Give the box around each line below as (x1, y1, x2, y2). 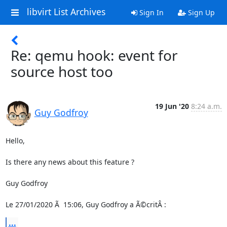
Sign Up (185, 8, 215, 17)
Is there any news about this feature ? (5, 157, 134, 167)
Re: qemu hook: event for (11, 46, 178, 65)
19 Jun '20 (155, 101, 189, 111)
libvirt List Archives (26, 6, 105, 18)
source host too (11, 62, 113, 81)
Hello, (5, 136, 25, 145)
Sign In (137, 8, 164, 17)
